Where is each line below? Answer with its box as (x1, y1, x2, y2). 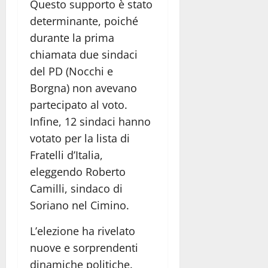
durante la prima (30, 31, 114, 45)
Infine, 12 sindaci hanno (30, 114, 151, 129)
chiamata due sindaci (30, 47, 138, 62)
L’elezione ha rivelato (30, 224, 135, 239)
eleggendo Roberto (30, 165, 126, 179)
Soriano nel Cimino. (30, 198, 129, 213)
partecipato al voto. (30, 98, 127, 112)
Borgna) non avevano (30, 81, 137, 96)
